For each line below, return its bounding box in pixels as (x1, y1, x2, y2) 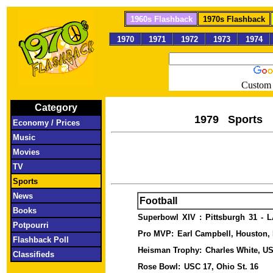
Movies (13, 147, 96, 157)
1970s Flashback (203, 15, 265, 24)
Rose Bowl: (137, 262, 183, 271)
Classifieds (13, 250, 88, 259)
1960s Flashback (130, 15, 193, 24)
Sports (13, 177, 94, 186)
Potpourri (13, 221, 90, 230)
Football (139, 196, 177, 206)
